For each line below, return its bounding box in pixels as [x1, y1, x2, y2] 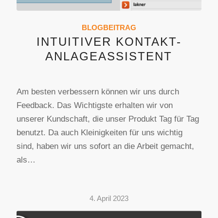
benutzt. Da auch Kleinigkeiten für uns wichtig [16, 128, 182, 138]
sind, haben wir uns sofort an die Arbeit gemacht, [16, 142, 194, 151]
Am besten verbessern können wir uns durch [16, 87, 179, 97]
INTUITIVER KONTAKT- [36, 35, 182, 49]
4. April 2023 [89, 194, 128, 203]
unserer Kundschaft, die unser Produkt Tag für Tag [16, 114, 199, 124]
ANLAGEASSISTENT [45, 50, 173, 63]
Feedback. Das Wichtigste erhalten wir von [16, 101, 173, 110]
